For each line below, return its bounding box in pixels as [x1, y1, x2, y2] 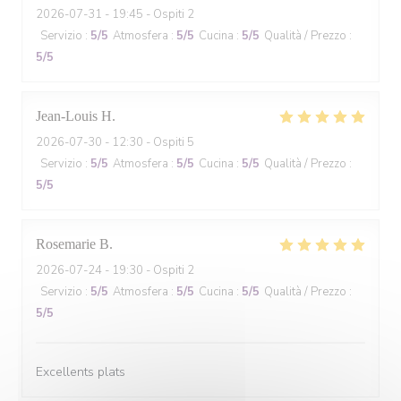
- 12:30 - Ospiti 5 [102, 134, 194, 150]
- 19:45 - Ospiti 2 [102, 6, 194, 22]
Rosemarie [36, 236, 96, 252]
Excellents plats [36, 363, 125, 380]
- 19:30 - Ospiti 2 [102, 262, 194, 278]
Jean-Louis [36, 108, 98, 124]
